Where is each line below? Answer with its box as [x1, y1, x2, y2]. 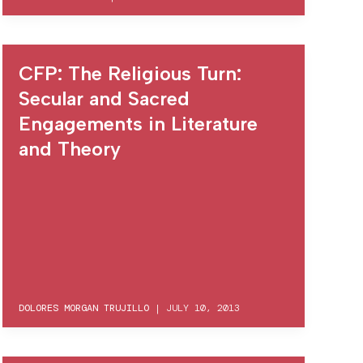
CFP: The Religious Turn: [18, 62, 241, 85]
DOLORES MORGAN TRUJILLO [18, 301, 149, 314]
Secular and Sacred [18, 87, 190, 110]
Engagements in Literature [18, 112, 258, 135]
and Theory [18, 137, 121, 160]
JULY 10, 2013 [165, 301, 240, 314]
